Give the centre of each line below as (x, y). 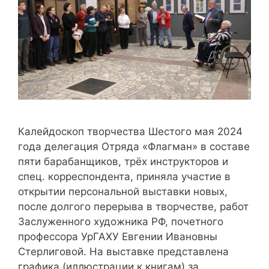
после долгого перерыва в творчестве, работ (133, 206)
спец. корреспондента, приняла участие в (124, 176)
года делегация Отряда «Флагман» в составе (134, 146)
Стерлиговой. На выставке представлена (123, 251)
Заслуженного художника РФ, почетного (121, 221)
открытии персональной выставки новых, (123, 191)
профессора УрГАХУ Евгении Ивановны (118, 236)
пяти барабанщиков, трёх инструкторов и (123, 161)
